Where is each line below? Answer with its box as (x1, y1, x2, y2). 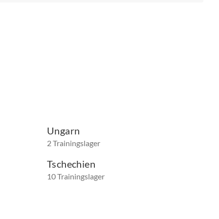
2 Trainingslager (47, 138, 100, 148)
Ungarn (47, 125, 80, 137)
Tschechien (47, 158, 95, 170)
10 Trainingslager (47, 172, 105, 181)
